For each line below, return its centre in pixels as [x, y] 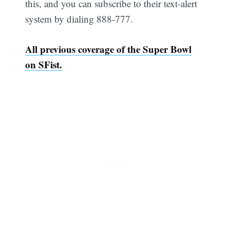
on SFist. [44, 64]
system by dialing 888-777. [79, 19]
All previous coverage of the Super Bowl [109, 49]
